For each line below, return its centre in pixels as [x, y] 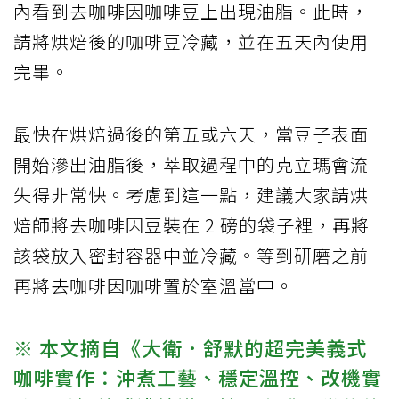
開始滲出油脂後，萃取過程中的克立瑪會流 [191, 165]
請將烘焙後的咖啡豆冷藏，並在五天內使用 [191, 42]
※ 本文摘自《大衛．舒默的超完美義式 [190, 348]
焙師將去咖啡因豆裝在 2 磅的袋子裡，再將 [191, 225]
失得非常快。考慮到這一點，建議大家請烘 [191, 195]
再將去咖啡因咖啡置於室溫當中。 [154, 286]
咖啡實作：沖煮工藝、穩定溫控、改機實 [198, 377]
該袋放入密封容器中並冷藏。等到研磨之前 [191, 256]
